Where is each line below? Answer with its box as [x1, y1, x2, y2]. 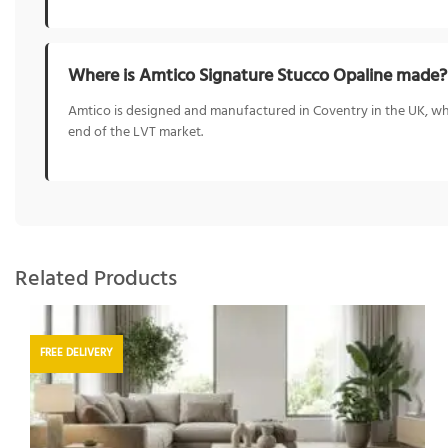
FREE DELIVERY [39, 344, 113, 362]
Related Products [15, 262, 177, 298]
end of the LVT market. [68, 122, 203, 144]
